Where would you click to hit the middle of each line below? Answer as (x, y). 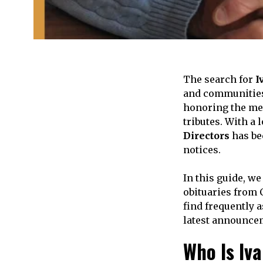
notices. (202, 150)
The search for (219, 80)
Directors (206, 136)
